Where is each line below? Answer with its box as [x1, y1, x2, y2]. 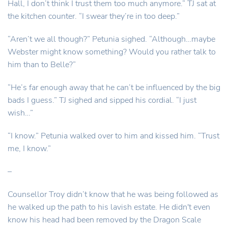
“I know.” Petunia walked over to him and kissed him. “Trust [8, 130, 219, 141]
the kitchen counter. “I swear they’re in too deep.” [8, 11, 180, 22]
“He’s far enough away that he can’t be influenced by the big [8, 82, 220, 93]
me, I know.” [8, 143, 51, 154]
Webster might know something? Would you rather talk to [8, 46, 216, 58]
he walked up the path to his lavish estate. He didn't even [8, 202, 210, 213]
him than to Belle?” [8, 59, 76, 70]
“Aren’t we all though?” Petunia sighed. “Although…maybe [8, 34, 215, 45]
